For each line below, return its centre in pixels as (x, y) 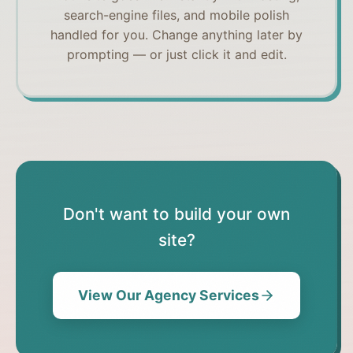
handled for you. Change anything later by (176, 34)
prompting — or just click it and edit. (176, 54)
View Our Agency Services (169, 295)
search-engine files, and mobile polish (176, 15)
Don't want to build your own (176, 214)
